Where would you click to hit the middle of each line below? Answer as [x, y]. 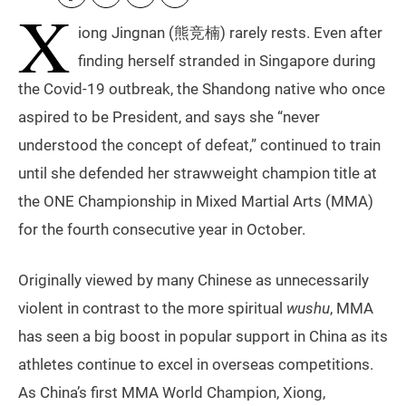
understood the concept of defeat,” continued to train [199, 145]
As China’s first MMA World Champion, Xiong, [172, 393]
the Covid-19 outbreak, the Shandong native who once [202, 89]
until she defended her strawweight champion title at [198, 174]
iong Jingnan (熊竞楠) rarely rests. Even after [230, 33]
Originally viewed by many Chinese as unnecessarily [193, 280]
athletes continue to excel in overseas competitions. [196, 365]
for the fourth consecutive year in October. [162, 230]
